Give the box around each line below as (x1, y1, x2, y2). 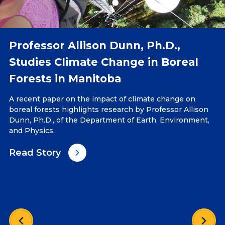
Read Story (9, 147, 61, 159)
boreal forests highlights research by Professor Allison (9, 105, 209, 115)
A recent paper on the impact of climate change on (9, 94, 196, 104)
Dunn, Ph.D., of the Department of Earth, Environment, (9, 116, 210, 125)
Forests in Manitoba (9, 72, 122, 85)
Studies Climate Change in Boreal (9, 56, 199, 69)
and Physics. (9, 126, 55, 136)
